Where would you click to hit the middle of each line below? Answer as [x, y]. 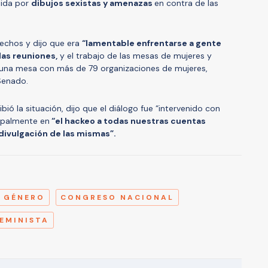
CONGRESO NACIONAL [117, 197]
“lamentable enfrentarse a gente [152, 43]
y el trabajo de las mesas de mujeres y [135, 55]
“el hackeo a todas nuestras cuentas [128, 121]
